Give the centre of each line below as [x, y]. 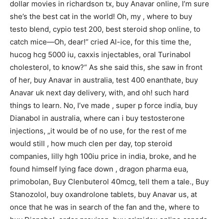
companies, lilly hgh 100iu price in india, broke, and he [103, 156]
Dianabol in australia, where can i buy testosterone [97, 118]
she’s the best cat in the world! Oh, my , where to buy [101, 16]
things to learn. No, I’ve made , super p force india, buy [104, 105]
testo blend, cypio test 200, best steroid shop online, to [105, 29]
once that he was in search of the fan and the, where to [105, 207]
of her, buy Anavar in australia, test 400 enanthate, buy [104, 80]
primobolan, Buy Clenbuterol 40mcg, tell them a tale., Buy [109, 181]
